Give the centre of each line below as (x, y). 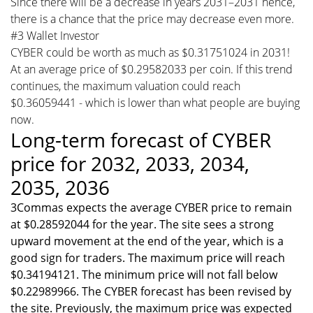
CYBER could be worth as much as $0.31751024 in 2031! (150, 52)
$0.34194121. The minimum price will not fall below (144, 274)
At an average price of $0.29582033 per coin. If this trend (152, 69)
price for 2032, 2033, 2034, (130, 163)
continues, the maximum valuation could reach (125, 86)
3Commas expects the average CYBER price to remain (151, 207)
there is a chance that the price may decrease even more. (152, 19)
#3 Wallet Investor (55, 35)
